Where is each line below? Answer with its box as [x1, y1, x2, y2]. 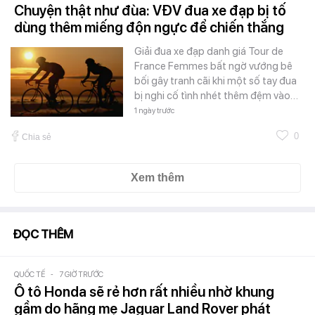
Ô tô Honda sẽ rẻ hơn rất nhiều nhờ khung [14, 283, 274, 300]
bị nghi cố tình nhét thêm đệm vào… [134, 89, 298, 102]
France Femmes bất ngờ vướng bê [134, 59, 292, 72]
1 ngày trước [134, 105, 174, 115]
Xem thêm [131, 171, 184, 184]
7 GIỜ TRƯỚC [59, 269, 103, 279]
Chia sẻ [22, 131, 51, 142]
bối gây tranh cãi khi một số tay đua [134, 74, 297, 87]
